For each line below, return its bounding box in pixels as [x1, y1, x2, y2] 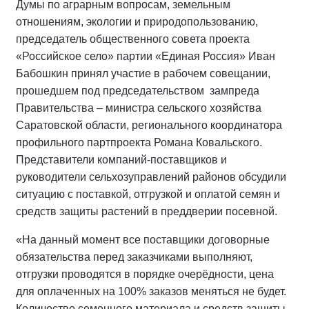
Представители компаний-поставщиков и [16, 154, 227, 166]
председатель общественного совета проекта [16, 33, 250, 45]
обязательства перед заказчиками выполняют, [16, 251, 252, 263]
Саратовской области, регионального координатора [16, 119, 282, 131]
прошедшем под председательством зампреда [16, 85, 259, 97]
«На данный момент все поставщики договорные [16, 234, 270, 246]
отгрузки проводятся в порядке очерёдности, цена [16, 268, 274, 280]
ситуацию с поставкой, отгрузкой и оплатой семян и [16, 188, 280, 200]
